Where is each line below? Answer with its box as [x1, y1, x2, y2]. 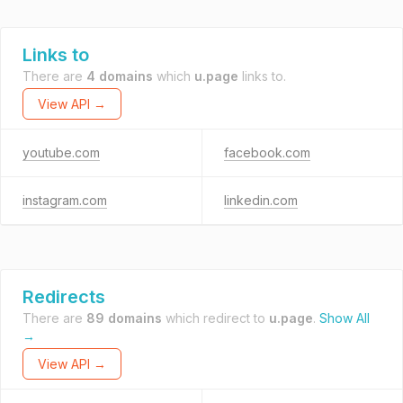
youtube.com [22, 145, 100, 160]
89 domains [86, 310, 162, 326]
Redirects [22, 286, 105, 308]
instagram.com [22, 193, 107, 208]
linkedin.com [223, 193, 298, 208]
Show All [319, 310, 370, 326]
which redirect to [162, 310, 269, 326]
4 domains [86, 68, 153, 84]
